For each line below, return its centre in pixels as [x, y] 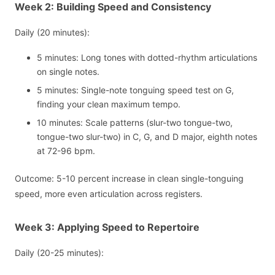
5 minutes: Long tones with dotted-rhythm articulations [147, 58]
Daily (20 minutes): [52, 32]
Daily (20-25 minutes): [59, 253]
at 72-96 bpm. [66, 151]
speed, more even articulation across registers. [109, 194]
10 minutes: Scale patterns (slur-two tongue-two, [135, 123]
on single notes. [68, 72]
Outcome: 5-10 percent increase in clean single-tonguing [129, 179]
